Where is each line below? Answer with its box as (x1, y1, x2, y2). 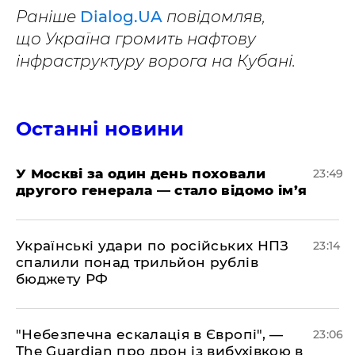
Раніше (16, 7, 80, 26)
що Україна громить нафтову (16, 29, 256, 48)
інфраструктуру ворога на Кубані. (16, 52, 296, 71)
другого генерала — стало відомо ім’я (16, 182, 307, 198)
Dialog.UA (80, 7, 162, 26)
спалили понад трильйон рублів (16, 254, 258, 270)
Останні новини (16, 117, 185, 140)
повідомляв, (162, 7, 265, 26)
